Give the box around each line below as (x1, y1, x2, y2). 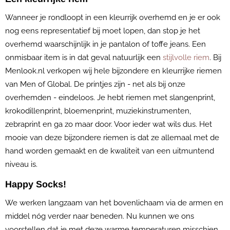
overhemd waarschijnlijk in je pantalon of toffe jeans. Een (5, 40, 206, 49)
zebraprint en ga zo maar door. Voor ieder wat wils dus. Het (5, 120, 212, 129)
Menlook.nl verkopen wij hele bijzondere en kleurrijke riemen (5, 66, 222, 75)
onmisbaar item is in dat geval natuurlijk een (5, 53, 163, 62)
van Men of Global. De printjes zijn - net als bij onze (5, 80, 185, 89)
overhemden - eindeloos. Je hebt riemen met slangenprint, (5, 93, 215, 102)
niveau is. (5, 160, 40, 169)
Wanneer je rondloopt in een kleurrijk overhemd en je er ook (5, 13, 220, 22)
